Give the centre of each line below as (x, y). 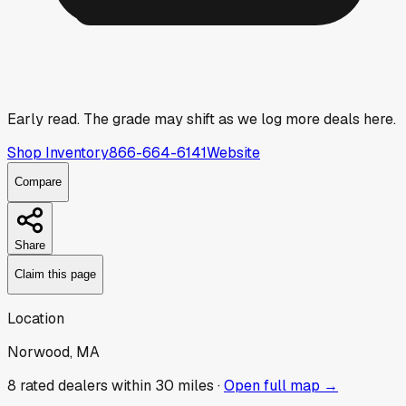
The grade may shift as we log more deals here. (238, 119)
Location (36, 318)
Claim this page (55, 275)
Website (233, 152)
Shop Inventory (58, 152)
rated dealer (60, 385)
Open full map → (281, 385)
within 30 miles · (164, 385)
